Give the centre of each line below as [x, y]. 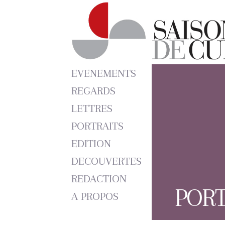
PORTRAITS [97, 126]
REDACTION [99, 179]
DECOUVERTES [106, 161]
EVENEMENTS [103, 73]
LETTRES [92, 108]
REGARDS [93, 91]
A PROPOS [95, 196]
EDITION [91, 144]
